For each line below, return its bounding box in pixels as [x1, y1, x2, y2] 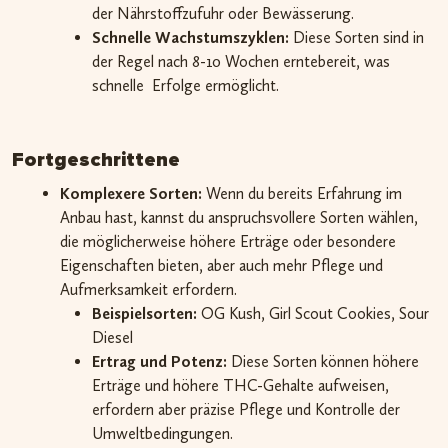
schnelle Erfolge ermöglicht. [92, 76, 279, 96]
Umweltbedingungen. [92, 424, 233, 444]
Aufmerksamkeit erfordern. [60, 280, 237, 300]
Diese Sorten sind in [289, 28, 424, 48]
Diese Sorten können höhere [227, 352, 419, 372]
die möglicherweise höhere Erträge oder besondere [60, 232, 396, 252]
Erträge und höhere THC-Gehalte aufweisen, [92, 376, 389, 396]
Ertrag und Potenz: [92, 352, 227, 372]
